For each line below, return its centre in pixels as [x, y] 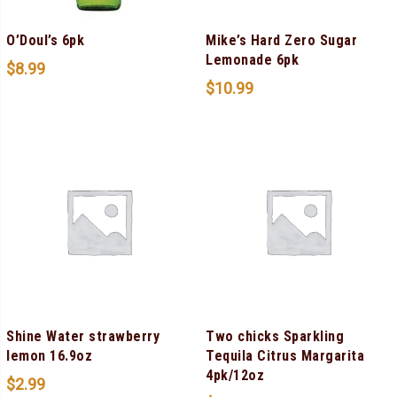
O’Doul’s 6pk [45, 40]
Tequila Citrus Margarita [285, 355]
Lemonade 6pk [252, 59]
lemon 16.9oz [49, 355]
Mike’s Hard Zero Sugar [281, 40]
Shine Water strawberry [83, 336]
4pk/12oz [235, 375]
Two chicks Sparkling [275, 336]
